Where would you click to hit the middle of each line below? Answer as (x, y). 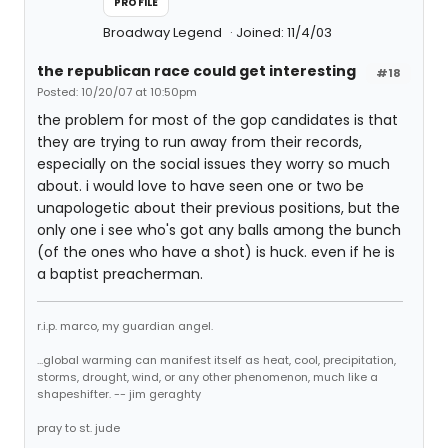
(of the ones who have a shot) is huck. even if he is (216, 252)
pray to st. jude (78, 428)
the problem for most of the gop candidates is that (217, 120)
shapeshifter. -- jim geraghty (119, 394)
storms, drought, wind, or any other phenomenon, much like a (207, 377)
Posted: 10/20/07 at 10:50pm (117, 92)
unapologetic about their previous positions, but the (218, 208)
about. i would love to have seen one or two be (200, 186)
